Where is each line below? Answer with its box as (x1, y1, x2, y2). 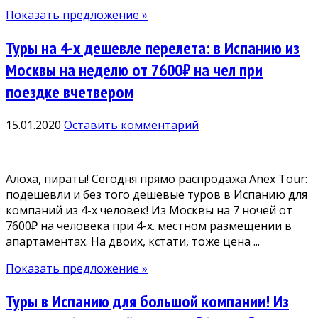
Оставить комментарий (64, 117, 199, 133)
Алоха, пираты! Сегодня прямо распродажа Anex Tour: (6, 171, 307, 187)
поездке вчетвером (6, 81, 133, 104)
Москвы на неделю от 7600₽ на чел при (6, 59, 263, 82)
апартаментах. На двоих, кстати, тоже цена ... (6, 234, 260, 250)
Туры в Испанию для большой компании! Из (6, 290, 289, 312)
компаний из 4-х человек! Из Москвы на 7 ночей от (6, 202, 292, 219)
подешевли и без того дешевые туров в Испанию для (6, 187, 307, 203)
